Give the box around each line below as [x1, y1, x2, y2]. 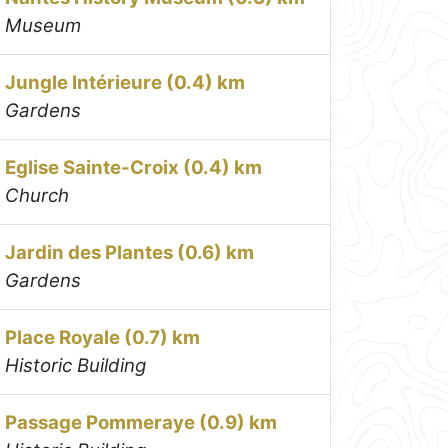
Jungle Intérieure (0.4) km [5, 70, 246, 94]
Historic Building [5, 353, 147, 377]
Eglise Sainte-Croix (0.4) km [5, 155, 263, 179]
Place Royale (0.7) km [5, 325, 201, 349]
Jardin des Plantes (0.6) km [5, 240, 255, 264]
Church [5, 183, 70, 207]
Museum [5, 13, 82, 37]
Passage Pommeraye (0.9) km [5, 410, 278, 434]
